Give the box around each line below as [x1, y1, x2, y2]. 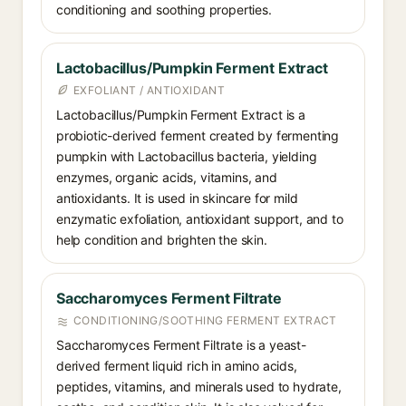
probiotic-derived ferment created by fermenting [56, 128, 340, 143]
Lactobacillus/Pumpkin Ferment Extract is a [56, 107, 305, 122]
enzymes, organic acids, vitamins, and [56, 169, 277, 185]
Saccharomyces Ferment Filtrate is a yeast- [56, 337, 306, 353]
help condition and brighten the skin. [56, 232, 267, 247]
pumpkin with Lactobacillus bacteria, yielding [56, 149, 317, 164]
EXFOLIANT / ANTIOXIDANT [73, 83, 226, 97]
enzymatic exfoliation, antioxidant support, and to [56, 211, 343, 227]
